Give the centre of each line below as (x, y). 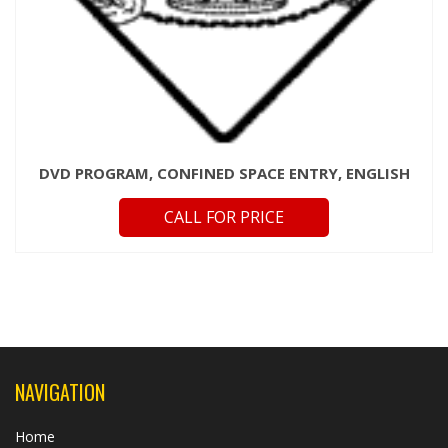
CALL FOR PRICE (224, 216)
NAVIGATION (60, 391)
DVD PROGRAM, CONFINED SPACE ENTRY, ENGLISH (224, 172)
